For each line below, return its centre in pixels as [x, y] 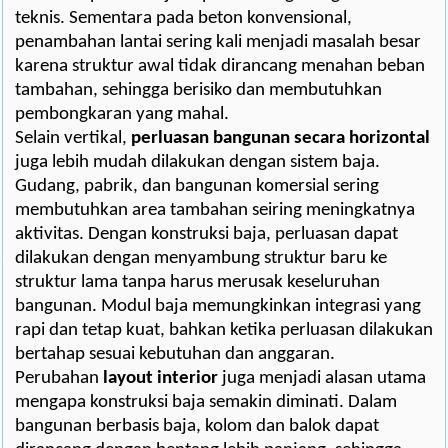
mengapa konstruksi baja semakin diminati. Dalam [206, 403]
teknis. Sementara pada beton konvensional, [183, 19]
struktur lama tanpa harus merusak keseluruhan [197, 283]
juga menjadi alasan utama [322, 379]
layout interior [160, 379]
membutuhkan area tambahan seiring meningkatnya [215, 211]
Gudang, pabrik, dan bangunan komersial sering [197, 187]
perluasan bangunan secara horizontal [280, 139]
